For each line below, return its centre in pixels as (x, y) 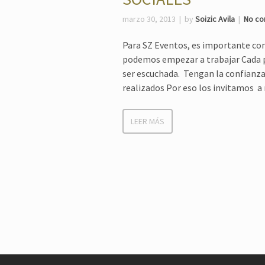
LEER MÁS (148, 121)
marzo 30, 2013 (149, 19)
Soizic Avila (215, 19)
